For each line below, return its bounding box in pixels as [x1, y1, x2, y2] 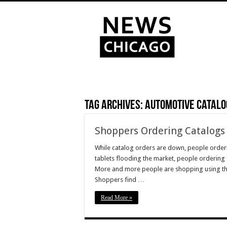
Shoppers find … [95, 176, 144, 183]
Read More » [101, 194, 132, 201]
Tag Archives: [85, 99, 145, 112]
